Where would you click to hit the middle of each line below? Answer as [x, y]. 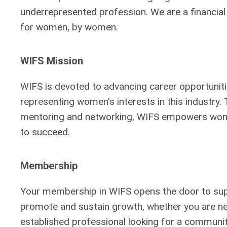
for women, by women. [69, 27]
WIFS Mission [52, 61]
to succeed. [45, 132]
